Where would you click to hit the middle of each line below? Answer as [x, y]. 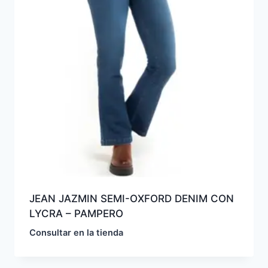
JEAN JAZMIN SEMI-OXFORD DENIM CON [131, 198]
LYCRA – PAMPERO [76, 213]
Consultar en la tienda [76, 232]
